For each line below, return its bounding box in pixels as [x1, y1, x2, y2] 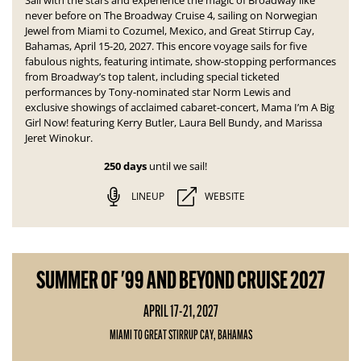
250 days [103, 158, 147, 174]
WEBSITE [204, 189, 245, 203]
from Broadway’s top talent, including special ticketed [25, 69, 280, 84]
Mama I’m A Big [261, 100, 334, 114]
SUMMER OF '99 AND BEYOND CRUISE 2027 [36, 265, 325, 295]
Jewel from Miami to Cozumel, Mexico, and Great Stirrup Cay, [25, 23, 314, 38]
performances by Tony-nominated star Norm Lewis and [25, 85, 291, 99]
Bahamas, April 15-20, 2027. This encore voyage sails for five [25, 39, 307, 53]
